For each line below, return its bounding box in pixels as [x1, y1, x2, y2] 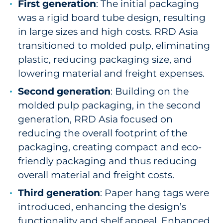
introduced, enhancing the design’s [18, 201, 186, 213]
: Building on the [111, 86, 189, 97]
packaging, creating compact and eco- [18, 141, 202, 153]
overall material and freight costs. [18, 169, 174, 181]
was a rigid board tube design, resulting [18, 12, 206, 23]
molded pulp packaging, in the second [18, 100, 201, 111]
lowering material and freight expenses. [18, 68, 205, 79]
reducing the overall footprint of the [18, 127, 187, 139]
